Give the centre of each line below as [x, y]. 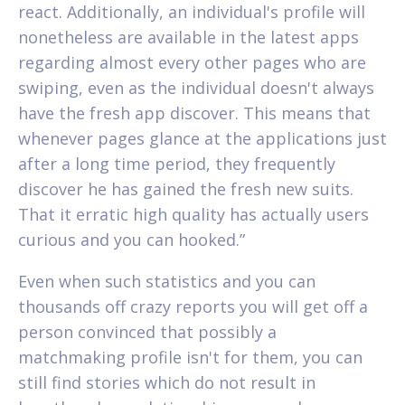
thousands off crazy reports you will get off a [193, 306]
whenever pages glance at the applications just [202, 138]
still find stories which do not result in [167, 382]
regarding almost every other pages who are [192, 62]
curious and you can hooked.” [132, 239]
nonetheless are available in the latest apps [188, 37]
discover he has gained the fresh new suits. [186, 188]
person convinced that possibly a [147, 331]
